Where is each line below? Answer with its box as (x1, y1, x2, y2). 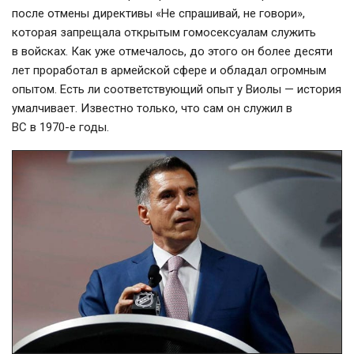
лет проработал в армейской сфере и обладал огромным (12, 62, 326, 77)
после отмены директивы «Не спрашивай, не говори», (12, 6, 305, 21)
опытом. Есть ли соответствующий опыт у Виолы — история (12, 81, 341, 96)
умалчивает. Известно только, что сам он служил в (12, 100, 292, 115)
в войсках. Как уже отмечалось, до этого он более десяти (12, 43, 333, 58)
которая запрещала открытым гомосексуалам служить (12, 24, 316, 40)
